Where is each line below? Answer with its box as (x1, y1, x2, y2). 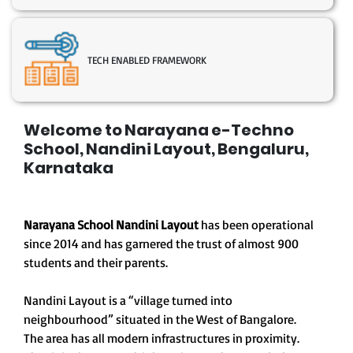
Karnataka (24, 157, 113, 180)
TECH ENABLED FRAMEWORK (87, 54, 206, 67)
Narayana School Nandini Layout (24, 217, 199, 233)
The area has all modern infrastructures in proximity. (24, 330, 299, 347)
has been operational (199, 217, 314, 233)
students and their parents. (24, 255, 168, 271)
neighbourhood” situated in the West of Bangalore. (24, 311, 296, 328)
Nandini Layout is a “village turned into (24, 292, 232, 309)
